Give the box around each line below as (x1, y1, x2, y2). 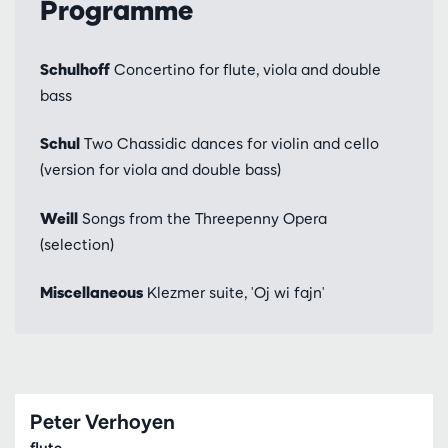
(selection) (40, 234, 114, 254)
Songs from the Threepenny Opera (78, 208, 327, 228)
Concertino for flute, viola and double (110, 59, 381, 79)
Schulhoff (40, 59, 110, 79)
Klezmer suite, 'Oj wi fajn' (143, 283, 325, 303)
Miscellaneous (40, 283, 143, 303)
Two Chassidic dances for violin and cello (80, 134, 379, 154)
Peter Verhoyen (30, 408, 175, 434)
